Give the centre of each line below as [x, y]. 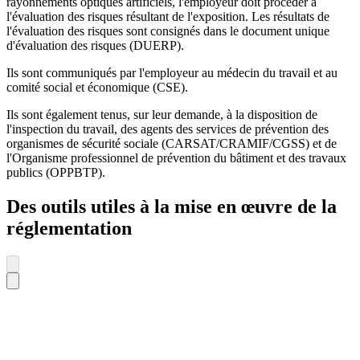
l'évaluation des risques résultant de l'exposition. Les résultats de [168, 17]
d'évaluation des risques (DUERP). [95, 46]
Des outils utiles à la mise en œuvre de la [172, 207]
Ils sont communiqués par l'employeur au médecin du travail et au [172, 73]
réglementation [69, 229]
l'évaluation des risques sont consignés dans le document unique [168, 31]
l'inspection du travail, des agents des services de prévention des [168, 129]
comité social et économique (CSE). [97, 88]
